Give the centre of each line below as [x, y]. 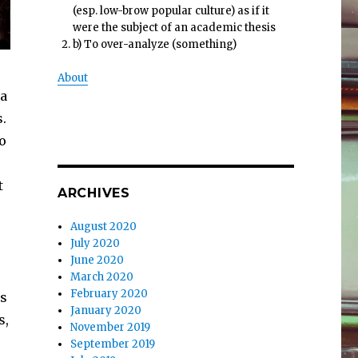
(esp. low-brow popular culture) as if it [171, 10]
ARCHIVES [93, 193]
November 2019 [111, 327]
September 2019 [113, 344]
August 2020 [104, 226]
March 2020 [102, 276]
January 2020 [106, 310]
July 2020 [95, 243]
